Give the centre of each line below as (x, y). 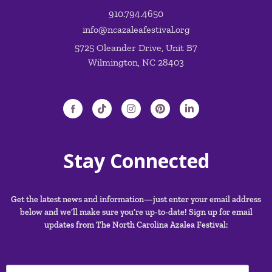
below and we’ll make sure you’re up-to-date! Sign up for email (136, 212)
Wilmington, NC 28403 (136, 63)
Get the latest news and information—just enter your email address (136, 200)
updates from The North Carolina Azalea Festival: (136, 225)
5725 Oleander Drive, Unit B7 (136, 48)
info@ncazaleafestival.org (136, 30)
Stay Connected (136, 161)
